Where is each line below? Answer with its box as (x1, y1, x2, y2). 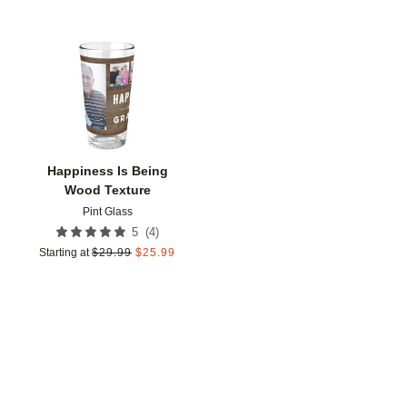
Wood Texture (64, 183, 151, 198)
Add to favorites (181, 53, 281, 69)
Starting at (39, 246, 89, 260)
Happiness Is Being (46, 164, 168, 179)
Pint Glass (82, 205, 133, 219)
